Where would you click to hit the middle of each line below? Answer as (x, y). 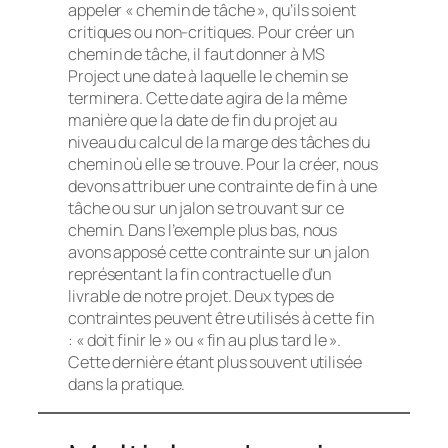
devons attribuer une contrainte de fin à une (222, 186)
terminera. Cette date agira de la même (208, 98)
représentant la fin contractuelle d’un (200, 274)
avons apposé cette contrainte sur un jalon (218, 252)
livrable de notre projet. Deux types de (201, 296)
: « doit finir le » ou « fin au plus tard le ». (205, 340)
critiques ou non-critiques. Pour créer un (211, 32)
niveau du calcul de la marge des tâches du (219, 142)
